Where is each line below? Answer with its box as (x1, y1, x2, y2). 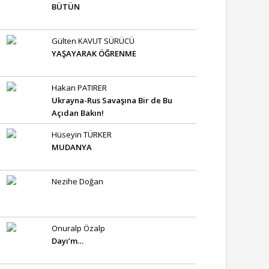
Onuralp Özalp (52, 223, 105, 234)
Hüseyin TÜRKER (52, 129, 112, 140)
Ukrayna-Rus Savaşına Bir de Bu (52, 95, 172, 106)
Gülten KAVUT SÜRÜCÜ (52, 35, 134, 46)
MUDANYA (52, 142, 92, 153)
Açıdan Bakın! (52, 107, 104, 118)
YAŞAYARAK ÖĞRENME (52, 48, 136, 59)
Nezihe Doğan (52, 176, 103, 187)
